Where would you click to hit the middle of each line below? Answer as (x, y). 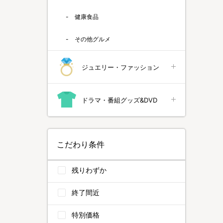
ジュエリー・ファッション (120, 67)
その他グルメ (93, 39)
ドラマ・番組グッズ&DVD (119, 100)
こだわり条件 (81, 144)
